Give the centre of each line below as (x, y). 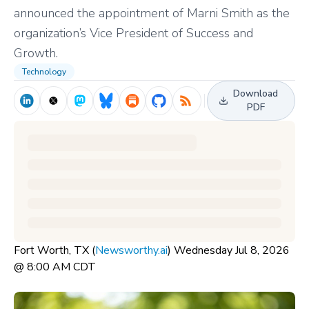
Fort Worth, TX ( (54, 251)
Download (256, 94)
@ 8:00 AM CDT (55, 267)
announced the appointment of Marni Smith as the (152, 13)
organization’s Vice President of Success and (133, 33)
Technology (44, 72)
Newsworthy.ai (131, 251)
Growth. (36, 53)
